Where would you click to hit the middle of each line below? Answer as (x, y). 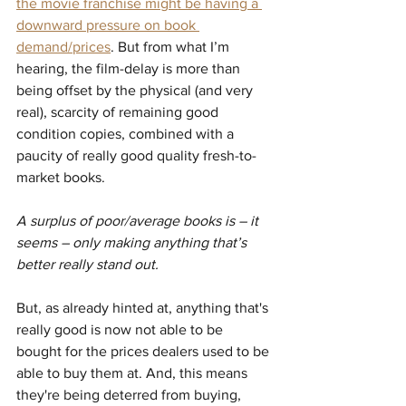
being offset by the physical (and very (136, 91)
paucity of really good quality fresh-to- (136, 156)
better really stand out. (87, 265)
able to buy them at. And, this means (134, 373)
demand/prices (63, 47)
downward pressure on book (108, 25)
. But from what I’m (172, 47)
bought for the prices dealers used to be (145, 352)
